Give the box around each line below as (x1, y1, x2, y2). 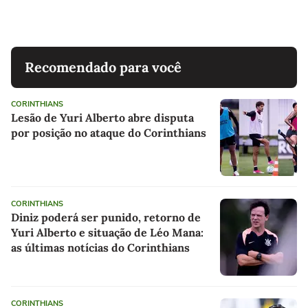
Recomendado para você (25, 58, 181, 76)
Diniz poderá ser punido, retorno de (11, 210, 201, 224)
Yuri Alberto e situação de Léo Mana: (11, 225, 203, 239)
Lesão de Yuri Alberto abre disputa (11, 110, 194, 124)
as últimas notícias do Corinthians (11, 240, 190, 254)
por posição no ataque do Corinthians (11, 125, 206, 140)
